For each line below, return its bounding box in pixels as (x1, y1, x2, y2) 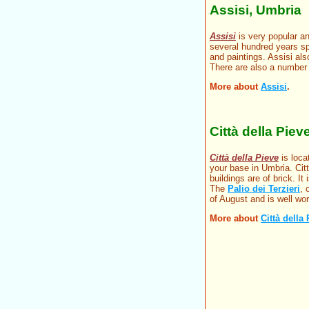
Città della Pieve (210, 152, 279, 163)
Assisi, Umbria (210, 3, 301, 18)
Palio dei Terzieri (228, 183, 300, 195)
